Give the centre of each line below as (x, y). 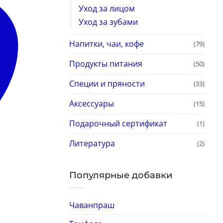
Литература (92, 143)
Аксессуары (91, 103)
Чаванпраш (92, 205)
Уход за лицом (107, 8)
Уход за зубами (108, 22)
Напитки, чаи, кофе (106, 44)
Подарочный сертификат (118, 123)
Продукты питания (106, 63)
